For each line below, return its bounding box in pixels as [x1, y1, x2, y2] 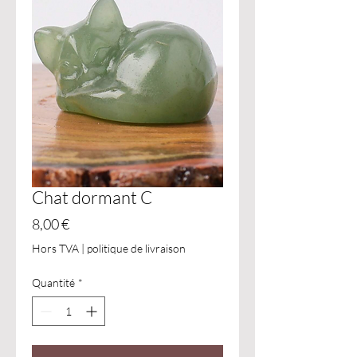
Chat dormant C [32, 186, 152, 208]
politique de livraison [87, 241, 186, 255]
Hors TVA [32, 241, 79, 255]
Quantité [32, 276, 75, 289]
